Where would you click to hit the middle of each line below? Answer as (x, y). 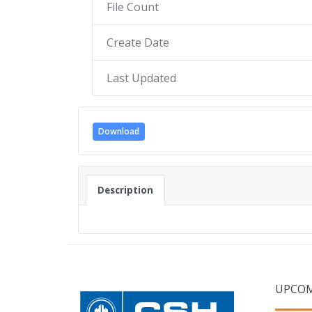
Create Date (138, 42)
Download (119, 131)
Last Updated (141, 78)
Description (125, 190)
